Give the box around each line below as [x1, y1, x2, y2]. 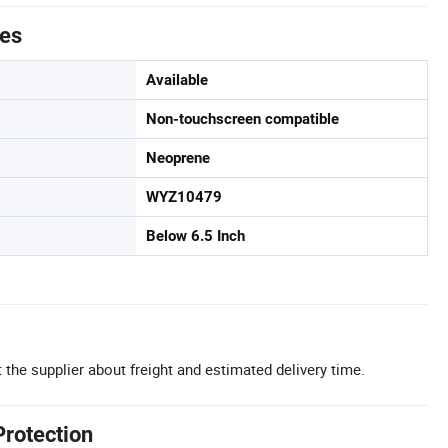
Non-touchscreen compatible [146, 110, 339, 128]
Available [146, 71, 208, 89]
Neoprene [146, 149, 210, 167]
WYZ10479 [146, 188, 222, 206]
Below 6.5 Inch [146, 227, 245, 245]
